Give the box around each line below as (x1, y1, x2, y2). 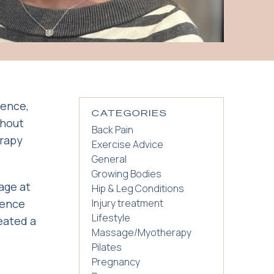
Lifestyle (92, 210, 130, 224)
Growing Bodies (92, 166, 161, 180)
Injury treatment (92, 196, 163, 210)
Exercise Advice (92, 137, 163, 151)
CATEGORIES (92, 107, 168, 119)
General (92, 152, 127, 166)
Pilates (92, 240, 122, 254)
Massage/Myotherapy (92, 225, 191, 239)
